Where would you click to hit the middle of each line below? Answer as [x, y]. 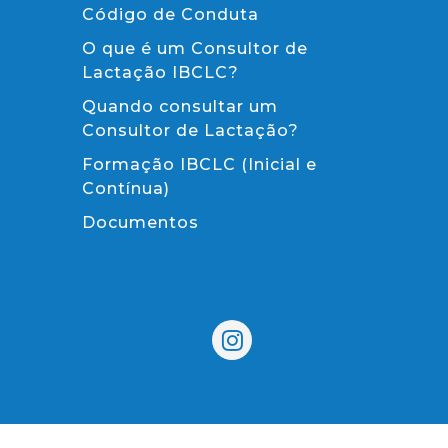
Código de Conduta [170, 14]
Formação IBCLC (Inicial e [199, 164]
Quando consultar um [180, 106]
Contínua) [126, 188]
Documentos [140, 222]
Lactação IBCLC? [160, 72]
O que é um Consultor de [195, 48]
